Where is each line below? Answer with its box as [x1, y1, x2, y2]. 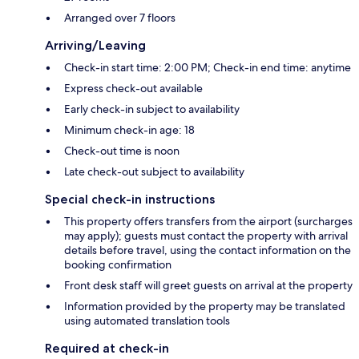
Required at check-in [45, 340, 169, 356]
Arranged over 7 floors [64, 10, 175, 25]
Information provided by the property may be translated [64, 298, 345, 313]
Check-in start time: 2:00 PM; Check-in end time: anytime [64, 59, 351, 75]
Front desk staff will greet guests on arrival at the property [64, 277, 353, 292]
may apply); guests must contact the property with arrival [64, 228, 348, 243]
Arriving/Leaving [45, 37, 146, 53]
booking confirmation [64, 256, 171, 272]
